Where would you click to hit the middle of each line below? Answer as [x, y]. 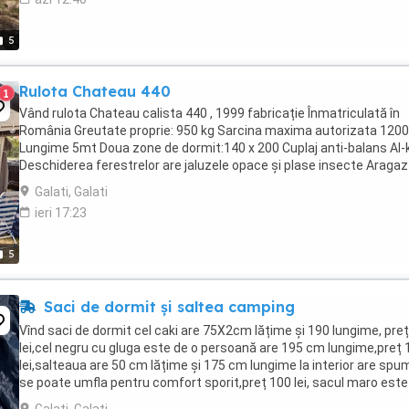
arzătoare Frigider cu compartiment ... [130, 183]
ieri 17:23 [61, 213]
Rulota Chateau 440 [95, 91]
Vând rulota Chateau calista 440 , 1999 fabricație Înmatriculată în [210, 113]
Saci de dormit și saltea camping [167, 307]
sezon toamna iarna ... [84, 400]
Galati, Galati [71, 192]
